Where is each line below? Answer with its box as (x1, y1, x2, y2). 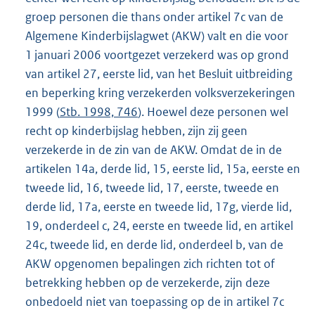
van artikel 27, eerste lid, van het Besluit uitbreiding (25, 66, 292, 82)
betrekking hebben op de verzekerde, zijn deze (25, 275, 270, 291)
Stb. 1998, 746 (60, 104, 138, 120)
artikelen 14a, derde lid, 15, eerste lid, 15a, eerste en (25, 161, 300, 177)
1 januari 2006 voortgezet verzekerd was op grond (25, 47, 289, 63)
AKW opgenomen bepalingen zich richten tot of (25, 256, 275, 272)
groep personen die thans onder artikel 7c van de (25, 9, 283, 25)
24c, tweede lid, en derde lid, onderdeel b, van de (25, 237, 283, 253)
